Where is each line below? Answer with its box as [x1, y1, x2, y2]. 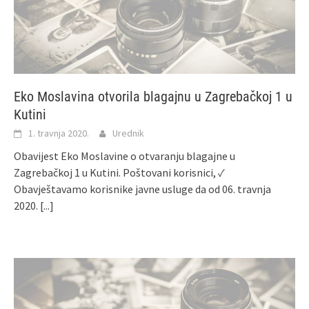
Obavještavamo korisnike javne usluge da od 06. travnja [14, 181, 271, 196]
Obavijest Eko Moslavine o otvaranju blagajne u [14, 148, 235, 163]
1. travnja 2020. [28, 126, 89, 139]
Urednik [112, 126, 144, 139]
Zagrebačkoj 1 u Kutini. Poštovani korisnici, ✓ [14, 165, 225, 179]
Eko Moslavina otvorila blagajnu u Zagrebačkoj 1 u [14, 88, 292, 105]
